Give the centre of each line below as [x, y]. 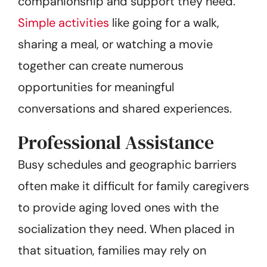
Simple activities [63, 22]
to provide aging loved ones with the [118, 207]
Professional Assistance [116, 142]
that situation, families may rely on [112, 250]
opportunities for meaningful [96, 87]
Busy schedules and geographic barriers [127, 164]
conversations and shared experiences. [125, 108]
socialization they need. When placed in [126, 229]
